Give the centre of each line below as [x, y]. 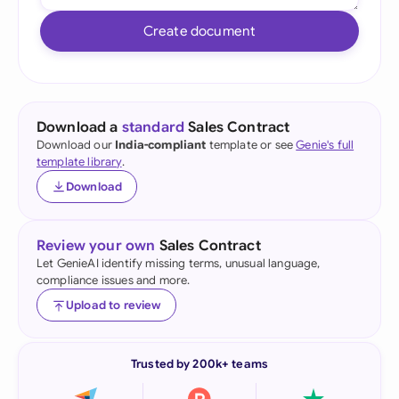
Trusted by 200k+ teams [199, 364]
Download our [76, 145]
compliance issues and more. [114, 280]
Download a [79, 127]
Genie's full [325, 145]
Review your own [96, 246]
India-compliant [161, 145]
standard [153, 127]
